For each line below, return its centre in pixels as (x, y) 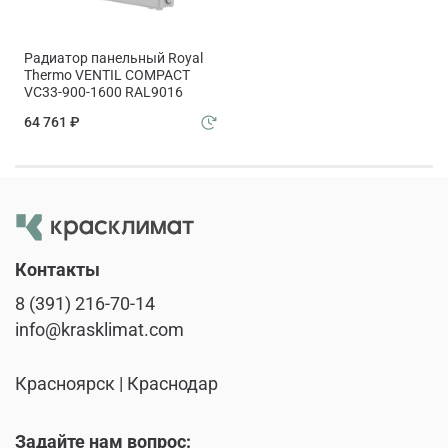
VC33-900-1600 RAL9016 (103, 92)
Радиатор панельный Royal (113, 58)
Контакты (57, 269)
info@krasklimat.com (99, 329)
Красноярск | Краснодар (116, 383)
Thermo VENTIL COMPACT (107, 75)
